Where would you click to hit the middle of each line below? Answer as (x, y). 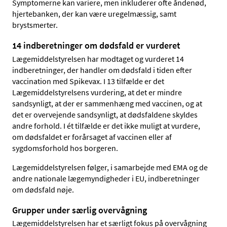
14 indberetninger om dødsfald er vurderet (96, 46)
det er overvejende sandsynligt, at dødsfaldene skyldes (105, 114)
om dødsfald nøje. (43, 189)
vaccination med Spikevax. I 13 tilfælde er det (88, 81)
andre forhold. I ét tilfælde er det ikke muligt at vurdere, (106, 125)
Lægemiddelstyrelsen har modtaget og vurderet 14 (98, 59)
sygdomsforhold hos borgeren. (65, 148)
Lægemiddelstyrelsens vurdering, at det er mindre (97, 92)
